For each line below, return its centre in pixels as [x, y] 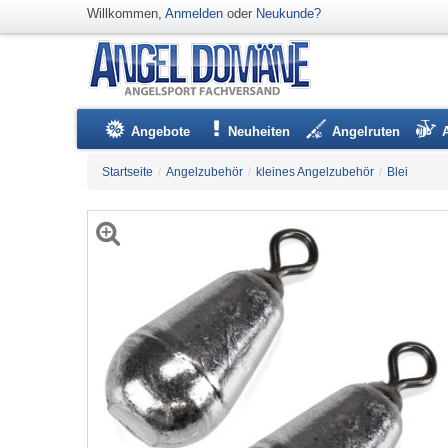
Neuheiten [259, 131]
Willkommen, [126, 13]
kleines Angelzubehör [315, 172]
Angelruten [366, 131]
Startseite [127, 172]
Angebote [160, 131]
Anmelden [194, 13]
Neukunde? [288, 13]
